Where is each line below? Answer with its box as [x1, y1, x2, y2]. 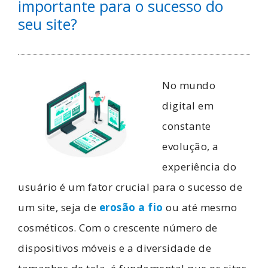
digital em [162, 99, 214, 112]
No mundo [162, 78, 215, 92]
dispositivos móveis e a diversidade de [18, 241, 211, 255]
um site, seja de [18, 200, 99, 214]
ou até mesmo [163, 200, 237, 214]
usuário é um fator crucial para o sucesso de [18, 180, 242, 194]
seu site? [18, 14, 77, 34]
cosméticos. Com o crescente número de [18, 221, 218, 234]
